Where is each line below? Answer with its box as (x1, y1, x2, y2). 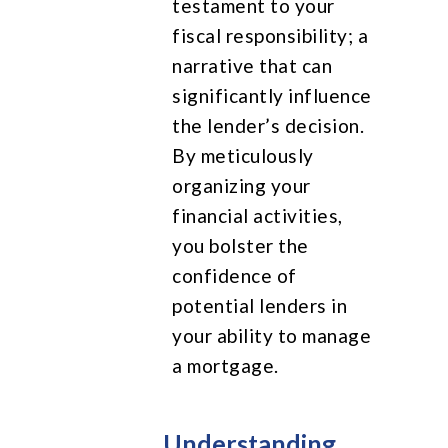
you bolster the (172, 233, 309, 257)
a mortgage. (172, 353, 279, 377)
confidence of (172, 263, 297, 287)
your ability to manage (172, 323, 372, 347)
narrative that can (172, 53, 333, 77)
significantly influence (172, 83, 372, 107)
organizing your (172, 173, 311, 197)
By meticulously (172, 143, 314, 167)
